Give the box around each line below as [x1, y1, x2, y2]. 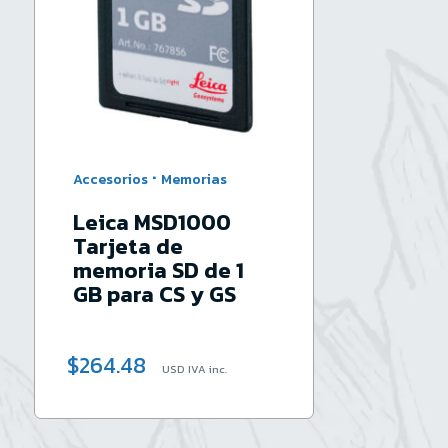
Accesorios [73, 168, 149, 190]
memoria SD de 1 [72, 254, 244, 288]
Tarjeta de [72, 230, 183, 264]
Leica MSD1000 [72, 206, 231, 240]
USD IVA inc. [162, 361, 228, 378]
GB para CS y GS [72, 278, 236, 312]
